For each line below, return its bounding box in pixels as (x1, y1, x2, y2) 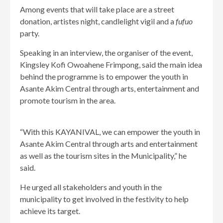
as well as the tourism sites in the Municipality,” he (20, 151, 187, 161)
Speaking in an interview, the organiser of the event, (20, 48, 193, 58)
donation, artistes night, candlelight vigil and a (20, 16, 176, 26)
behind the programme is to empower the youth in (20, 72, 188, 82)
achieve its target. (20, 206, 80, 216)
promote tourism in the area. (20, 96, 115, 106)
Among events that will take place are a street (20, 4, 174, 14)
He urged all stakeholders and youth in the (20, 182, 162, 192)
